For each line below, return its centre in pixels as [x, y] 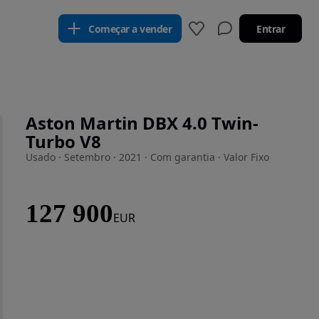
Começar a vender [130, 28]
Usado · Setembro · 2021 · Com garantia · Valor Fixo [147, 157]
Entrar [271, 28]
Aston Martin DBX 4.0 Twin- [142, 123]
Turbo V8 [63, 141]
